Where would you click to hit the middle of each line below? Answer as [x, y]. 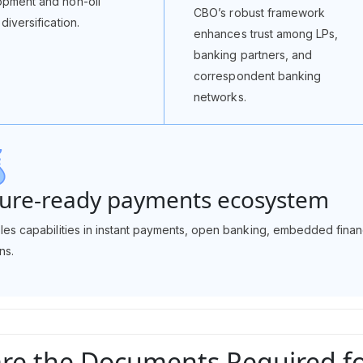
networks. [220, 97]
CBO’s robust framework [259, 13]
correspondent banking [257, 76]
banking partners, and [253, 55]
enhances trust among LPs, [266, 34]
